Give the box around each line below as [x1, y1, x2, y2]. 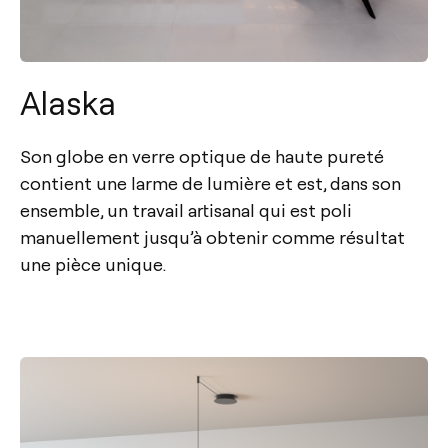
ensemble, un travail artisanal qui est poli [20, 197, 352, 221]
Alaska [20, 80, 116, 123]
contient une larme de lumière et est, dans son [20, 170, 401, 194]
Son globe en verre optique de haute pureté [20, 143, 384, 167]
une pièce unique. [20, 251, 166, 275]
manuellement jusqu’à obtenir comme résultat [20, 224, 405, 248]
